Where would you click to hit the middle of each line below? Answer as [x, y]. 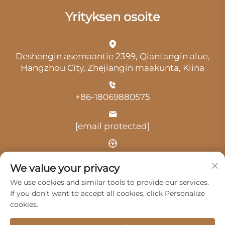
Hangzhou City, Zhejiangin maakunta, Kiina [113, 68]
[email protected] [113, 126]
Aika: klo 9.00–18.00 [113, 155]
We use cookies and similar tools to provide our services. [109, 182]
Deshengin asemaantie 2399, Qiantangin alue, [113, 56]
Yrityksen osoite [113, 17]
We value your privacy [65, 168]
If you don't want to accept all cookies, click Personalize [107, 193]
